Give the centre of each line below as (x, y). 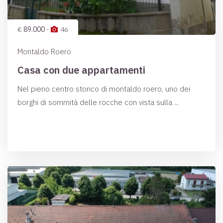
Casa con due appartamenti (81, 70)
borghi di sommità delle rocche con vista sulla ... (98, 102)
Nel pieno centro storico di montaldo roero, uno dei (104, 89)
